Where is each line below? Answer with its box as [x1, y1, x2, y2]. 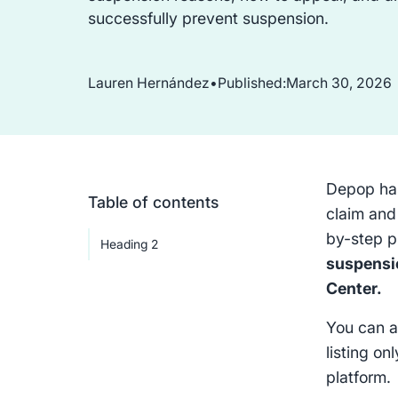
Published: [217, 74, 286, 92]
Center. [326, 279, 383, 298]
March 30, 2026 [285, 74, 392, 92]
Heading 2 [99, 236, 158, 251]
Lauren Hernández [87, 74, 210, 92]
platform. [326, 368, 392, 387]
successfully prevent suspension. [87, 9, 329, 28]
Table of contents [87, 193, 219, 212]
